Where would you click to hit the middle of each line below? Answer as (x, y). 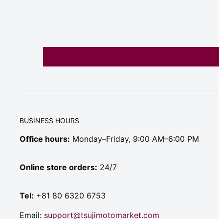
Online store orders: (58, 167)
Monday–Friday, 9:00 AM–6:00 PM (134, 139)
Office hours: (45, 139)
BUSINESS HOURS (49, 121)
